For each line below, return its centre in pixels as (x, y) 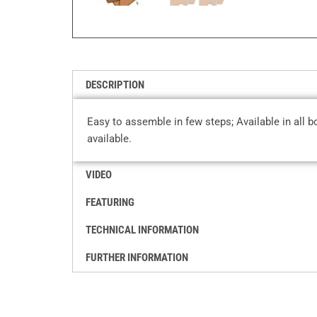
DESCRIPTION (115, 85)
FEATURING (110, 202)
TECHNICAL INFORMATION (142, 230)
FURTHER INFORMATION (137, 257)
